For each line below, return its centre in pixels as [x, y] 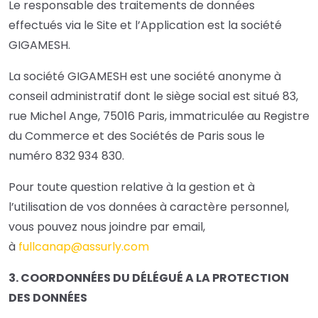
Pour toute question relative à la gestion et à [132, 187]
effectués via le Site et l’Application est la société [145, 26]
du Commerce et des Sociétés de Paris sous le [137, 136]
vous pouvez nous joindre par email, [107, 227]
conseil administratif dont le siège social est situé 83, [153, 97]
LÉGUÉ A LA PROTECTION [218, 278]
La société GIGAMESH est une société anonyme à [145, 77]
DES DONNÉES [48, 298]
